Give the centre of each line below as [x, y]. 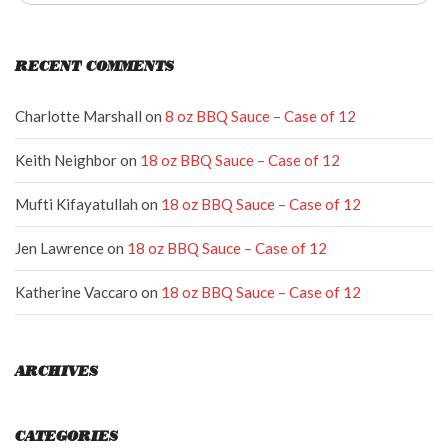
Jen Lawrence [59, 248]
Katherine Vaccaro [76, 292]
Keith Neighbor [66, 160]
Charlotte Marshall [78, 116]
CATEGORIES [66, 437]
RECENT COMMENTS [94, 67]
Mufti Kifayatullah [76, 204]
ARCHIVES [56, 372]
